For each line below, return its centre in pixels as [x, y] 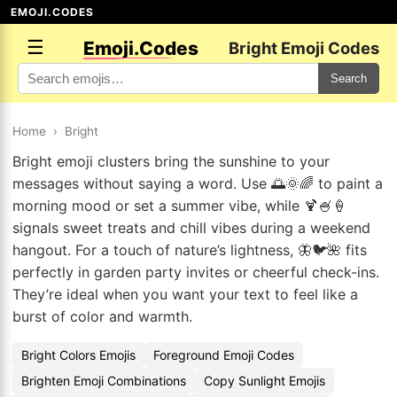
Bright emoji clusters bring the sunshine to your [171, 161]
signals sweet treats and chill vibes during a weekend [191, 228]
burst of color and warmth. [102, 316]
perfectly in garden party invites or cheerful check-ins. [196, 272]
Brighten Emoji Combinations [104, 381]
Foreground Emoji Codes [224, 355]
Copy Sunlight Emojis [265, 381]
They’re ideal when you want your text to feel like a [185, 294]
